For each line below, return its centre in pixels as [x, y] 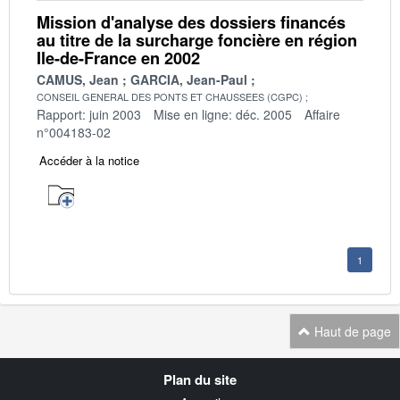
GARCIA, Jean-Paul [189, 79]
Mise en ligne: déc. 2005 [223, 114]
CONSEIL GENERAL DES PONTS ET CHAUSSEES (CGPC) [170, 96]
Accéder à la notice [89, 160]
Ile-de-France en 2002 [118, 58]
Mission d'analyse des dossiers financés [191, 22]
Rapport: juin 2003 [89, 114]
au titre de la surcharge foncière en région [197, 40]
